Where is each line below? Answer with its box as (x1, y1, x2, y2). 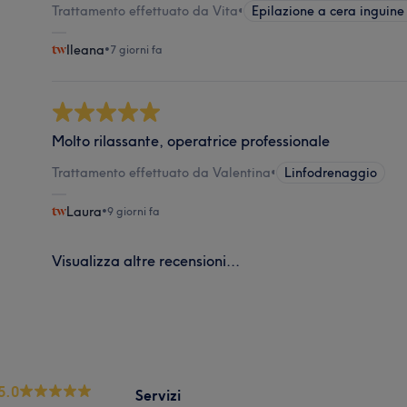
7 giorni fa (110, 42, 164, 56)
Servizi (135, 385, 181, 404)
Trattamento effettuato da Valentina (52, 164, 272, 181)
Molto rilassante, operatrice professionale (52, 131, 331, 150)
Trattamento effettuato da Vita (52, 2, 239, 19)
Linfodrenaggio (284, 164, 378, 181)
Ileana (66, 41, 105, 58)
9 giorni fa (107, 203, 161, 218)
